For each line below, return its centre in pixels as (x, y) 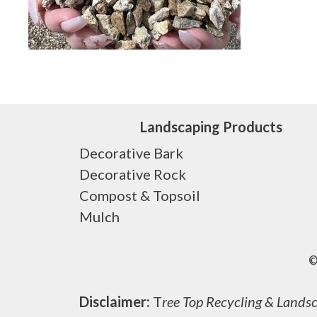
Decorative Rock (133, 174)
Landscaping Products (212, 127)
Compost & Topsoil (140, 195)
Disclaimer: (115, 301)
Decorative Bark (131, 153)
